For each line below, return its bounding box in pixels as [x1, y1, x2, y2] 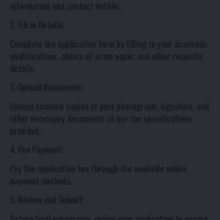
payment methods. [10, 174, 72, 187]
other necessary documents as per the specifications [10, 111, 192, 125]
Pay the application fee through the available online [10, 162, 187, 175]
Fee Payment [18, 143, 61, 156]
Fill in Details [18, 18, 62, 31]
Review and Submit [18, 193, 82, 206]
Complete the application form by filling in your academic [10, 37, 207, 50]
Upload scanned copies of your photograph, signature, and [10, 99, 209, 112]
